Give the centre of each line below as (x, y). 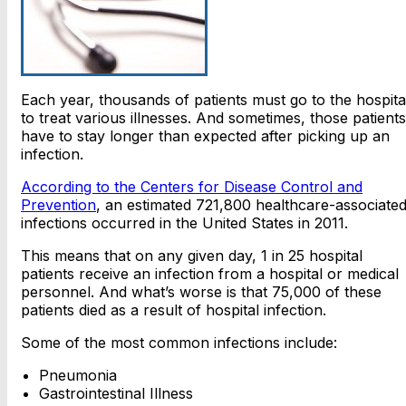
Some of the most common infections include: (179, 342)
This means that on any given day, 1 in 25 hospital (192, 255)
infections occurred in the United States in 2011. (184, 222)
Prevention (58, 204)
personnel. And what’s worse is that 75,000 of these (201, 291)
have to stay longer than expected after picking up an (205, 135)
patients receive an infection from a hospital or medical (210, 273)
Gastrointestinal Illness (116, 393)
